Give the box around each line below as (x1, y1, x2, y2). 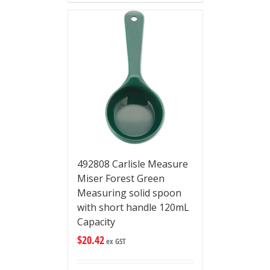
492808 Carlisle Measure (77, 157, 188, 171)
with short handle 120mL (77, 201, 189, 214)
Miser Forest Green (77, 172, 165, 185)
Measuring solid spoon (77, 186, 181, 199)
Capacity (77, 215, 115, 228)
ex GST (104, 236, 126, 246)
